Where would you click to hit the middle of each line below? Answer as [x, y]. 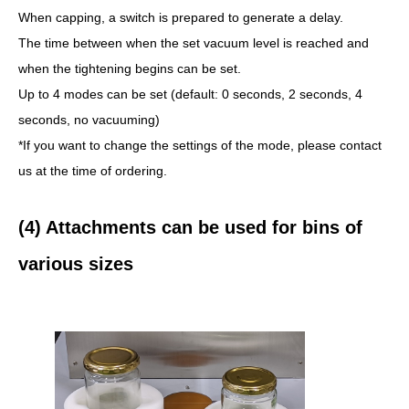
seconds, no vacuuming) [89, 120]
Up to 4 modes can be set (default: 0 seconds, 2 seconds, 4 [190, 94]
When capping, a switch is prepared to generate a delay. [181, 17]
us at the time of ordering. [93, 171]
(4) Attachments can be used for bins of [190, 227]
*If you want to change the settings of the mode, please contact [200, 145]
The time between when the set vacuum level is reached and [194, 43]
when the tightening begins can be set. [130, 68]
